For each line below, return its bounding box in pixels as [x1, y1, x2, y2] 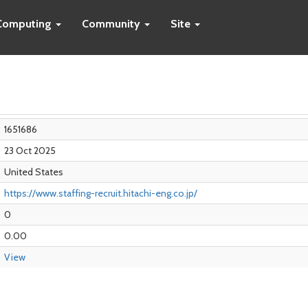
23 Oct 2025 [4, 144, 56, 157]
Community [82, 17, 143, 30]
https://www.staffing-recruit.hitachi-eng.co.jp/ [4, 187, 197, 199]
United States [4, 166, 63, 178]
